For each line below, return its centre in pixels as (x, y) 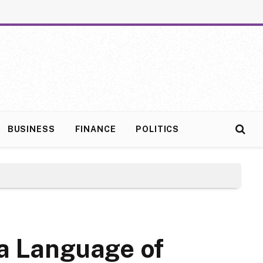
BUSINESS (31, 129)
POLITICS (158, 129)
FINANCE (95, 129)
